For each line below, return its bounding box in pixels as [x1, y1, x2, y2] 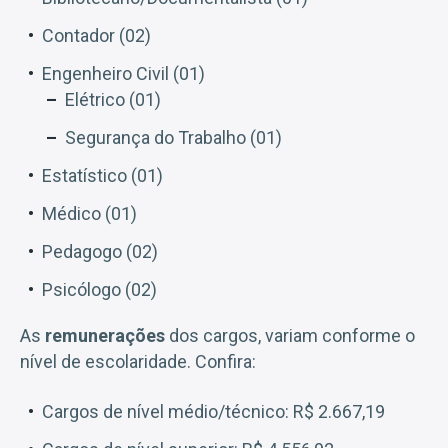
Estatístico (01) [42, 164, 163, 186]
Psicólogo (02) [42, 278, 157, 300]
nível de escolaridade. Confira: [20, 350, 256, 372]
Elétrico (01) [65, 88, 161, 110]
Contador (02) [42, 24, 151, 46]
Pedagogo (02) [42, 240, 158, 262]
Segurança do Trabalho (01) [65, 126, 282, 148]
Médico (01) [42, 202, 137, 224]
